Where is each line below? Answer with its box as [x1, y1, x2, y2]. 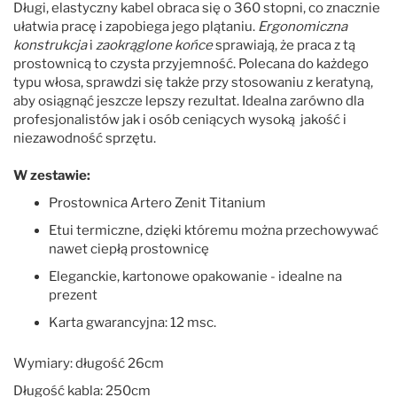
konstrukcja [13, 36, 87, 53]
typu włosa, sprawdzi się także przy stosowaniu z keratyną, [13, 74, 373, 90]
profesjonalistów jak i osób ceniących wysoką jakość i [13, 111, 346, 128]
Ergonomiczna [258, 18, 347, 35]
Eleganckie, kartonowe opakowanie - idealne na [49, 268, 342, 284]
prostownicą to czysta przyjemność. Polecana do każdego [13, 55, 369, 72]
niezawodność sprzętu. [13, 129, 156, 146]
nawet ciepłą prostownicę [49, 240, 209, 257]
